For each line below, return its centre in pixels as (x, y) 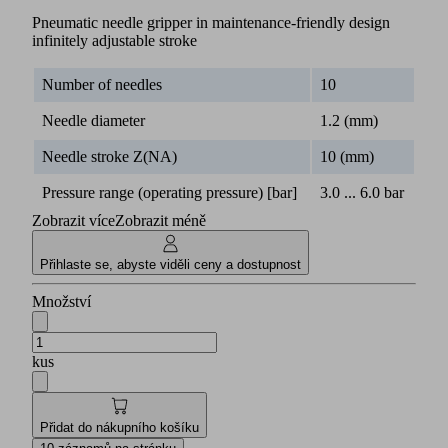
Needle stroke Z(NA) (109, 156)
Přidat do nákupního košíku (119, 427)
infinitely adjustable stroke (114, 40)
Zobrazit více (73, 220)
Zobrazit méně (160, 220)
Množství (61, 302)
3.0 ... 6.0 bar (362, 192)
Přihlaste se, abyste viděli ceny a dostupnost (170, 265)
